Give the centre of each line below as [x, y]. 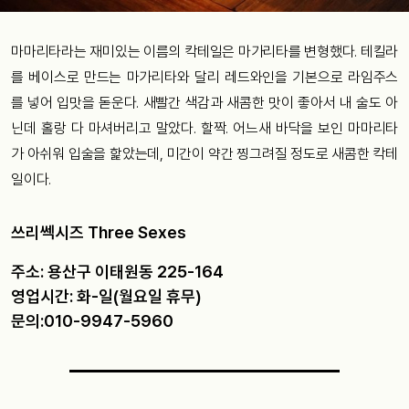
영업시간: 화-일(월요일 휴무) [106, 296]
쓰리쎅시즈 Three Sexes [99, 232]
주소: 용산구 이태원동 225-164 [117, 271]
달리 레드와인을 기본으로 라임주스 [297, 77]
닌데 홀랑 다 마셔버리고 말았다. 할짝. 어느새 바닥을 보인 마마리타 [204, 128]
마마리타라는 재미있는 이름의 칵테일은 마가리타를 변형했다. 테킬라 [204, 51]
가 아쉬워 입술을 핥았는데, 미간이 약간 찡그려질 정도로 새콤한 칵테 [204, 153]
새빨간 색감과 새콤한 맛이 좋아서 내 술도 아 [271, 102]
